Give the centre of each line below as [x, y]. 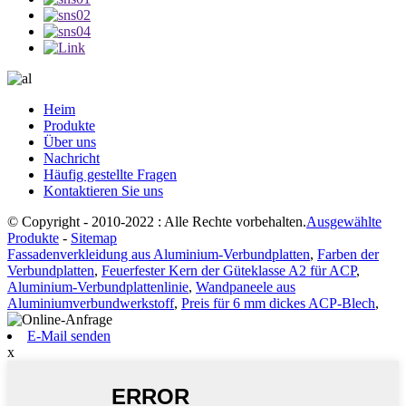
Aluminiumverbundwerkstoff [91, 304]
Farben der [348, 255]
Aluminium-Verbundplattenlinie [98, 287]
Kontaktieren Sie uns [103, 191]
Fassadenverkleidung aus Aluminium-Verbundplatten [159, 255]
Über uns [70, 142]
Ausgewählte [344, 222]
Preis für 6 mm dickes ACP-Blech [278, 304]
